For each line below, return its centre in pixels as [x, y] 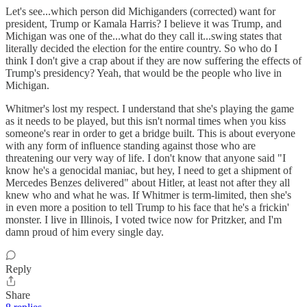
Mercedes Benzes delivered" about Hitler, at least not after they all [148, 183]
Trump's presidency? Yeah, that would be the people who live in [144, 73]
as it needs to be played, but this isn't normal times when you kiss [146, 121]
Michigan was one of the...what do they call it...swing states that [144, 36]
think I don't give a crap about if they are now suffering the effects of [153, 61]
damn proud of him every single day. [85, 232]
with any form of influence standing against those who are [131, 146]
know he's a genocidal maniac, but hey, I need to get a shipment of [149, 171]
